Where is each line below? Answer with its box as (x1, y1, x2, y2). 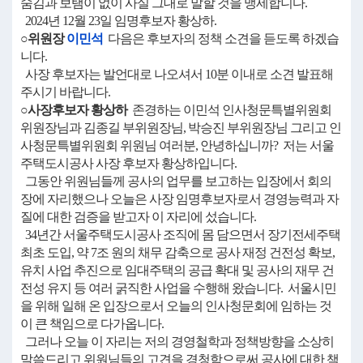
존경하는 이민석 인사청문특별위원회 (127, 103, 331, 117)
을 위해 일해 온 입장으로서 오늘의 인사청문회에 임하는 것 (20, 299, 331, 313)
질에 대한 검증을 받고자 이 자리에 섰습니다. (20, 210, 256, 224)
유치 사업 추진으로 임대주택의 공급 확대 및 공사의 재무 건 (20, 263, 334, 277)
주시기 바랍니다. (20, 85, 110, 99)
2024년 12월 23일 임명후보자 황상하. (20, 14, 216, 28)
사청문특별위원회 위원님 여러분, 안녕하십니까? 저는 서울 (20, 139, 334, 152)
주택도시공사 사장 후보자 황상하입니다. (20, 156, 237, 170)
